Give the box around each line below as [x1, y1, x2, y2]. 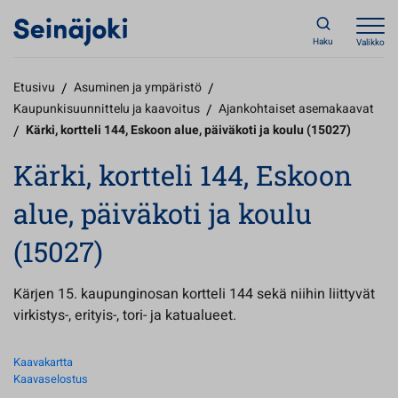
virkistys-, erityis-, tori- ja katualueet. [13, 305, 236, 326]
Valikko [356, 36, 385, 49]
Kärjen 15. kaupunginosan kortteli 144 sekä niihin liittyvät [13, 283, 375, 305]
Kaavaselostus [13, 371, 88, 387]
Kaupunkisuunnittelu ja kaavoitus [13, 99, 200, 118]
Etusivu [13, 78, 55, 97]
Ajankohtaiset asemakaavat [219, 99, 374, 118]
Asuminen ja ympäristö [74, 78, 202, 97]
